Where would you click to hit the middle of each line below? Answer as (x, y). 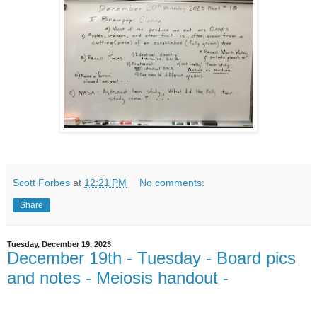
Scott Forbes (41, 183)
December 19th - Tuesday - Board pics (151, 258)
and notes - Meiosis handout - (118, 278)
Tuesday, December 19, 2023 (59, 244)
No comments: (172, 183)
